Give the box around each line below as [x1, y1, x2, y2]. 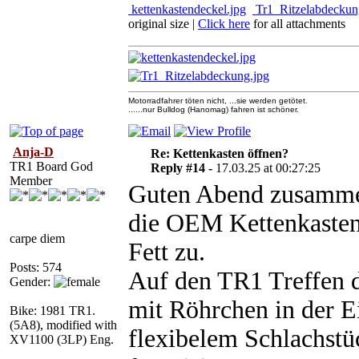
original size [128, 17, 192, 30]
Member [10, 174, 52, 188]
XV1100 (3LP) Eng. [10, 333, 114, 346]
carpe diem [10, 232, 65, 245]
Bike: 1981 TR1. [10, 304, 95, 317]
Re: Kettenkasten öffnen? [150, 147, 288, 160]
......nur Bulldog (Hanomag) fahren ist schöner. [128, 105, 299, 114]
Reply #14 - [150, 161, 216, 175]
